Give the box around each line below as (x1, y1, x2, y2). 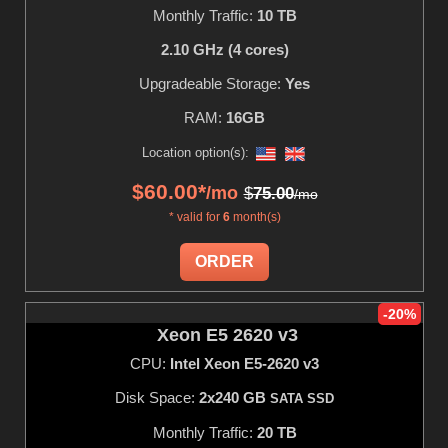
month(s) (229, 209, 281, 224)
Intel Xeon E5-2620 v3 (170, 354, 319, 372)
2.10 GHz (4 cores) (160, 40, 289, 58)
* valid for (168, 209, 223, 224)
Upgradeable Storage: (139, 74, 285, 92)
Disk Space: (115, 388, 199, 406)
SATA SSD (270, 391, 334, 406)
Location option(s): (142, 145, 253, 160)
